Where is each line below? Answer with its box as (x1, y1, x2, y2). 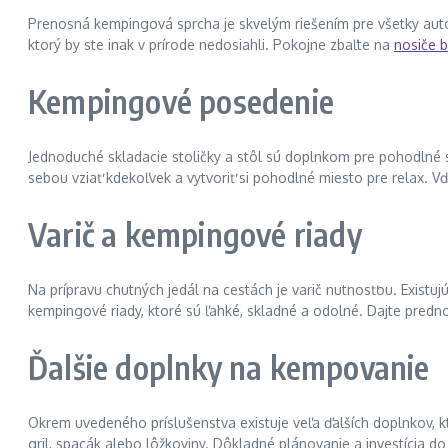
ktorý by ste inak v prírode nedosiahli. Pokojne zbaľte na (28, 36, 394, 53)
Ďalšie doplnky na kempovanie (28, 346, 430, 387)
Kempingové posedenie (28, 80, 334, 121)
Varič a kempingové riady (28, 213, 362, 254)
